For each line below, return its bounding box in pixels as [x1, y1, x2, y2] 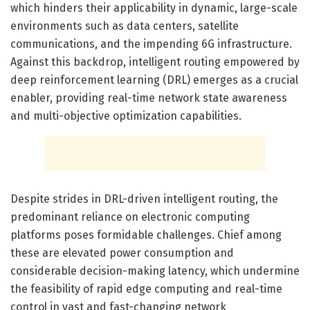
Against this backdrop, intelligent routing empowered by [10, 55, 300, 69]
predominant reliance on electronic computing [10, 210, 250, 224]
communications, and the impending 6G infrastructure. [10, 37, 292, 51]
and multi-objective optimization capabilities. [10, 109, 241, 122]
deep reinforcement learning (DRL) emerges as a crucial [10, 73, 298, 86]
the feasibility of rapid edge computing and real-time [10, 282, 282, 295]
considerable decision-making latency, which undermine [10, 264, 300, 277]
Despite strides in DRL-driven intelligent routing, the [10, 192, 278, 206]
